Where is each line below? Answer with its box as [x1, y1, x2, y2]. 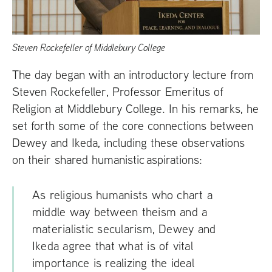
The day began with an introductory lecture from [12, 67, 254, 83]
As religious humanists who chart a [32, 187, 213, 203]
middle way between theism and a [32, 204, 208, 220]
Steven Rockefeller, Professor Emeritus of [12, 84, 223, 100]
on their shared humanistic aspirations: [12, 152, 202, 168]
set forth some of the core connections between [12, 118, 253, 134]
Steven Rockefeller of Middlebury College [12, 41, 165, 54]
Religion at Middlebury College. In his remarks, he [12, 101, 259, 117]
